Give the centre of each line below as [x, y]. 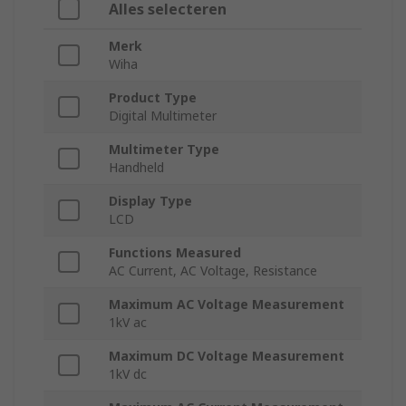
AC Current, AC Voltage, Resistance [213, 271]
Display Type [150, 201]
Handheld [136, 168]
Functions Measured [175, 253]
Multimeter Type [164, 150]
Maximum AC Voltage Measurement [227, 304]
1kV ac [128, 323]
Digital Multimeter [163, 116]
